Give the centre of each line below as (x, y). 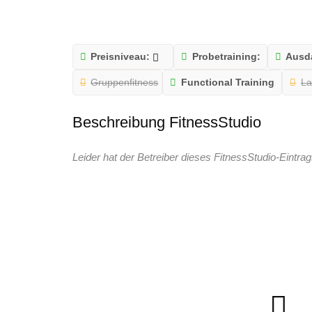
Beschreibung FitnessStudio (166, 122)
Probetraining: (226, 57)
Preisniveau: (120, 57)
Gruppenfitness (125, 83)
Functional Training (228, 83)
